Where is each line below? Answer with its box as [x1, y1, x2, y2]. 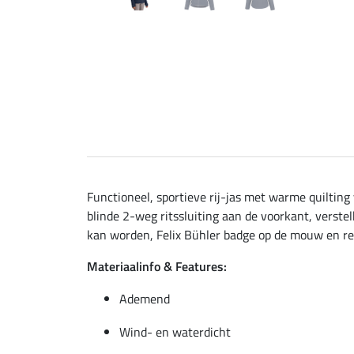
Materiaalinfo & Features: [87, 256, 227, 276]
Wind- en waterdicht [119, 322, 231, 341]
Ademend [119, 288, 170, 308]
